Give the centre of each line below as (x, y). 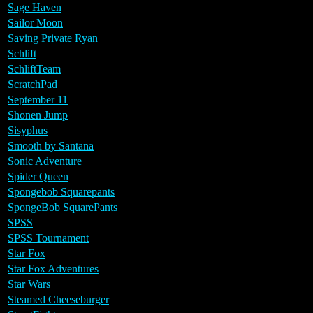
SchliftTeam (34, 68)
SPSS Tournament (48, 238)
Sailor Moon (35, 22)
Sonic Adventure (45, 161)
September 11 (38, 99)
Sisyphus (28, 130)
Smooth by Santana (51, 145)
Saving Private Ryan (53, 38)
